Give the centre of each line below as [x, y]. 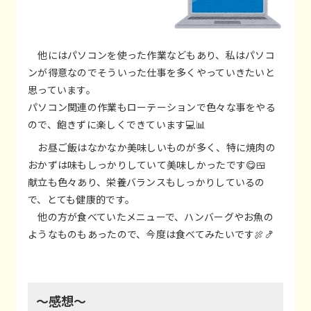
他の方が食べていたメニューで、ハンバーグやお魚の [151, 216]
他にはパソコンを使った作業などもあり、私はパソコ [151, 54]
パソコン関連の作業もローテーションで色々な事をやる [152, 107]
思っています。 [62, 89]
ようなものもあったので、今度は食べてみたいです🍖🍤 [151, 234]
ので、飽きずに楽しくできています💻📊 [117, 124]
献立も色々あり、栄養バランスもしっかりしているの [146, 182]
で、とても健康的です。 [82, 199]
